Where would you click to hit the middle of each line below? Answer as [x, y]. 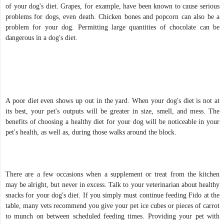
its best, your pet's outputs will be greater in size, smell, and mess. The [112, 111]
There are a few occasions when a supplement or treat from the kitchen [112, 174]
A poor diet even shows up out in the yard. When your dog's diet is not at [112, 100]
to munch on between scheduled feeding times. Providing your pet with [112, 216]
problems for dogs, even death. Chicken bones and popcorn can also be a [112, 16]
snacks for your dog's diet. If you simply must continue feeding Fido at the [112, 195]
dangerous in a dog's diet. [42, 37]
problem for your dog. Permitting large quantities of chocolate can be [112, 27]
